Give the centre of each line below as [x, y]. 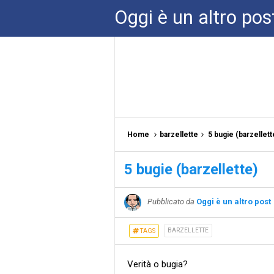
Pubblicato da [171, 202]
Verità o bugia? [157, 264]
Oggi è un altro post [234, 202]
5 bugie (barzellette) [191, 169]
